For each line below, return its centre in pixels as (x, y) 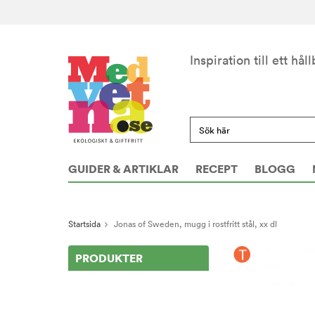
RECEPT (217, 169)
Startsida (84, 224)
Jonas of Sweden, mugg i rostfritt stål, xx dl (195, 224)
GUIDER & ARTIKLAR (123, 169)
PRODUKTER (109, 258)
